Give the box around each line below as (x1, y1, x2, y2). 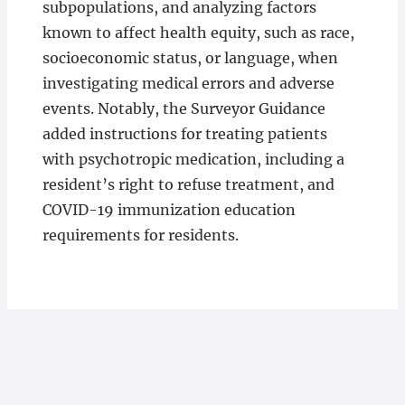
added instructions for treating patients (42, 125, 327, 143)
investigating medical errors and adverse (42, 74, 334, 92)
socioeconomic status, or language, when (42, 49, 338, 67)
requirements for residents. (42, 226, 239, 244)
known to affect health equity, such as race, (42, 24, 354, 42)
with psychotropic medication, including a (42, 150, 344, 168)
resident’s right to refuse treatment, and (42, 175, 334, 193)
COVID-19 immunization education (42, 201, 296, 219)
